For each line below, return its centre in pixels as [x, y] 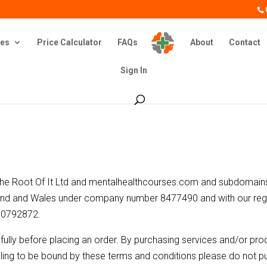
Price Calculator [69, 42]
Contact [244, 42]
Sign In [133, 70]
